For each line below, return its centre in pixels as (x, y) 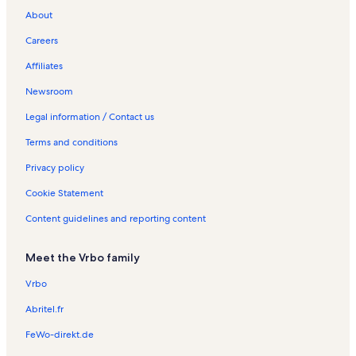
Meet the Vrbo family (83, 258)
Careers (42, 41)
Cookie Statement (64, 193)
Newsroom (49, 92)
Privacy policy (55, 168)
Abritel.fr (44, 310)
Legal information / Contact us (90, 117)
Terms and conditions (72, 143)
